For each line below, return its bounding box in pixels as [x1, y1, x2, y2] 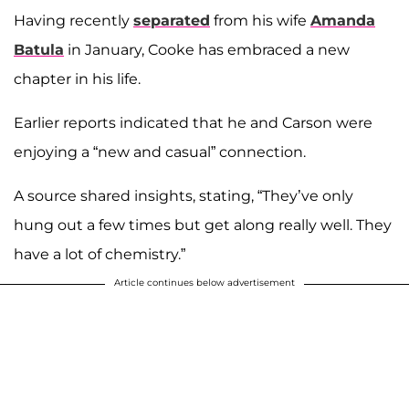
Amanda [310, 12, 375, 30]
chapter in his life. [14, 70, 141, 89]
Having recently [14, 12, 133, 30]
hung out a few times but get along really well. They [14, 216, 392, 235]
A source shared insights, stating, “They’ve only [14, 187, 353, 205]
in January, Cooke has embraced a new [64, 41, 350, 59]
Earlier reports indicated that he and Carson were [14, 114, 372, 132]
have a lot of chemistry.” [14, 246, 185, 264]
